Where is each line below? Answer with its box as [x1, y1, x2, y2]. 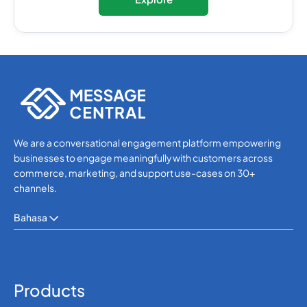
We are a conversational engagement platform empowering [13, 136, 281, 149]
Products [13, 279, 85, 300]
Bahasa [13, 211, 47, 223]
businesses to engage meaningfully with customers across [13, 151, 273, 164]
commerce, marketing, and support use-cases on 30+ [13, 167, 255, 179]
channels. [13, 182, 57, 194]
